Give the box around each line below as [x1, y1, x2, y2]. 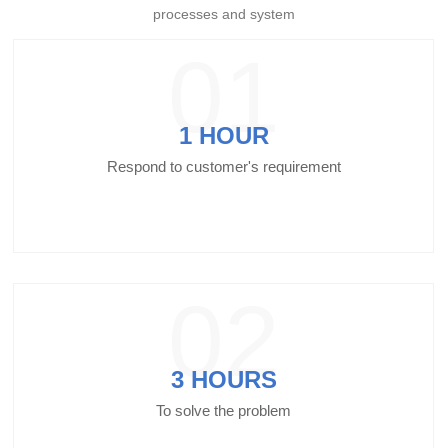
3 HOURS [170, 365, 277, 393]
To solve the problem [156, 401, 292, 419]
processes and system [152, 6, 295, 23]
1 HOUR [178, 121, 269, 149]
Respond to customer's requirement [106, 157, 341, 175]
